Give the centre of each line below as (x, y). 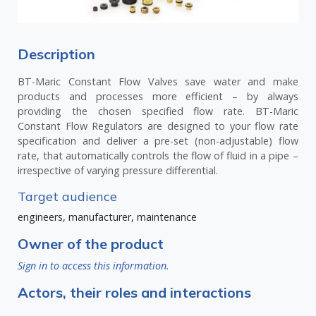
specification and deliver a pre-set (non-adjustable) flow (158, 140)
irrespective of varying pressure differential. (118, 170)
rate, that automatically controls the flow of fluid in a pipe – (158, 155)
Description (57, 54)
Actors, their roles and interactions (135, 292)
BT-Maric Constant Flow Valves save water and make (158, 81)
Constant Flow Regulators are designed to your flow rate (158, 126)
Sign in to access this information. (94, 265)
